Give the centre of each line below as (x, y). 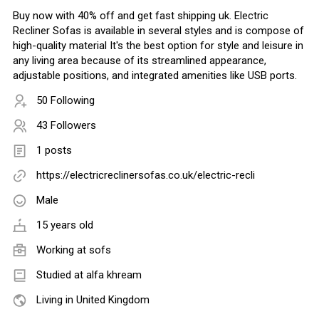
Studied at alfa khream (89, 275)
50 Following (66, 101)
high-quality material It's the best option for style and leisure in (158, 46)
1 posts (54, 151)
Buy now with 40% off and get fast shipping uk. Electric (141, 16)
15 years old (65, 225)
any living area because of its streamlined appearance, (140, 61)
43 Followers (66, 126)
